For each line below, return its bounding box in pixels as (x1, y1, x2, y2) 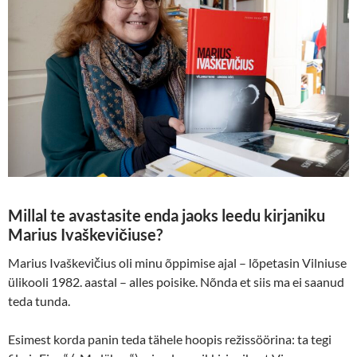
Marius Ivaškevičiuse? (8, 224, 163, 244)
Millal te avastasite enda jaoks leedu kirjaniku (8, 205, 325, 225)
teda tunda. (8, 292, 70, 308)
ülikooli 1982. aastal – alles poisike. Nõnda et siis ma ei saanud (8, 273, 344, 289)
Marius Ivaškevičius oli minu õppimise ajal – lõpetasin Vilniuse (8, 254, 347, 270)
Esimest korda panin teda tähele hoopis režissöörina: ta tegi (8, 331, 331, 347)
